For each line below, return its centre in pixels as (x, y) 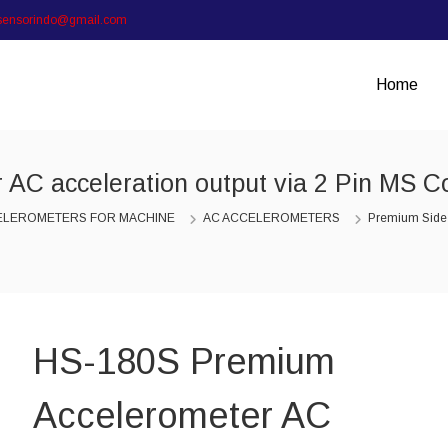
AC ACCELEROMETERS (271, 218)
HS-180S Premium (183, 361)
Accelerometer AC (181, 415)
